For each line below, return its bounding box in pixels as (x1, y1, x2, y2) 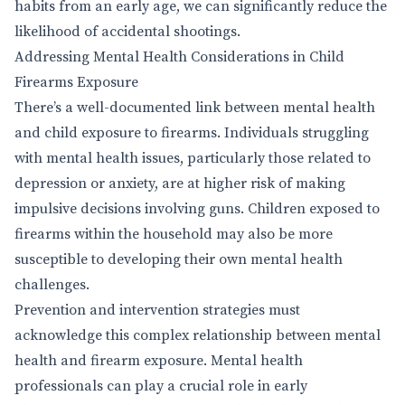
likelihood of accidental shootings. (14, 23, 240, 41)
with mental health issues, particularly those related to (14, 149, 371, 167)
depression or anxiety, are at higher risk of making (14, 174, 345, 193)
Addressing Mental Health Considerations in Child (14, 48, 344, 66)
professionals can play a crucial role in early (14, 377, 307, 395)
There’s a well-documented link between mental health (14, 99, 375, 117)
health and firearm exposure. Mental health (14, 352, 303, 370)
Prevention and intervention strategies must (14, 301, 300, 319)
